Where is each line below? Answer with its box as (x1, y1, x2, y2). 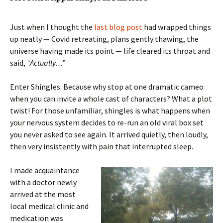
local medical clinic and (10, 201, 89, 211)
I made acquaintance (10, 165, 80, 175)
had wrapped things (142, 22, 211, 32)
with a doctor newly (10, 177, 77, 187)
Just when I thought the (10, 22, 94, 32)
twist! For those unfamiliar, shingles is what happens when (10, 106, 210, 115)
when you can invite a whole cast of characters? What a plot (10, 94, 212, 104)
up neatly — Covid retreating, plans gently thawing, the (10, 34, 199, 44)
